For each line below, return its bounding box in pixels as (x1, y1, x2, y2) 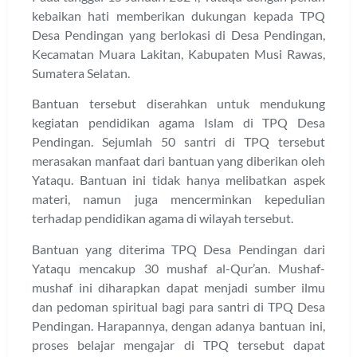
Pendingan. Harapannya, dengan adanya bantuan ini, (32, 317, 325, 333)
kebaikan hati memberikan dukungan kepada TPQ (32, 8, 325, 23)
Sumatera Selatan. (32, 65, 130, 80)
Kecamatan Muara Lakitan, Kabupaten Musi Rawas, (32, 46, 325, 61)
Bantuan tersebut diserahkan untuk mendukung (32, 96, 325, 112)
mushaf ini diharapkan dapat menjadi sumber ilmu (32, 279, 325, 295)
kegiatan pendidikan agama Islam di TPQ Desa (32, 115, 325, 131)
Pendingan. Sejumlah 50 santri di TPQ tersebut (32, 134, 325, 150)
